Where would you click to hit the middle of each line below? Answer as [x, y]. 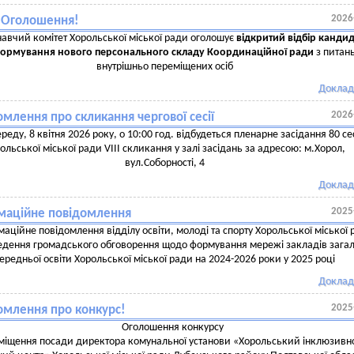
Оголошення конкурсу [172, 328]
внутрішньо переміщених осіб [164, 67]
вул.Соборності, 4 [164, 163]
